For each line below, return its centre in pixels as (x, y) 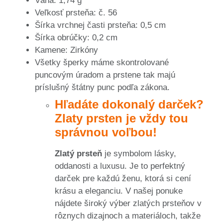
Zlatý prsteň (78, 153)
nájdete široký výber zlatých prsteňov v (128, 203)
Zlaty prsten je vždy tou (121, 118)
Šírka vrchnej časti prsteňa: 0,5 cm (100, 25)
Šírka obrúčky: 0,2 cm (76, 37)
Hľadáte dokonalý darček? (129, 104)
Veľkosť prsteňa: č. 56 (76, 12)
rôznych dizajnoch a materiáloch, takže (128, 216)
